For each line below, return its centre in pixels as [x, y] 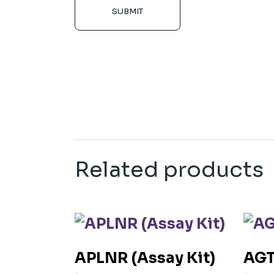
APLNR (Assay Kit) [145, 258]
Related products [169, 169]
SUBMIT [128, 11]
